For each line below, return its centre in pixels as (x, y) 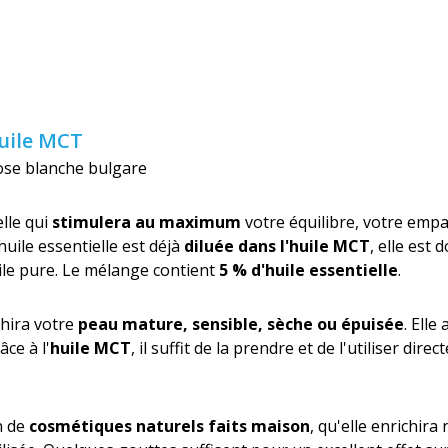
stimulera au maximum (146, 222)
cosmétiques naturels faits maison (169, 426)
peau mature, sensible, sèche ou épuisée (241, 324)
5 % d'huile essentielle (308, 270)
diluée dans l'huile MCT (277, 246)
